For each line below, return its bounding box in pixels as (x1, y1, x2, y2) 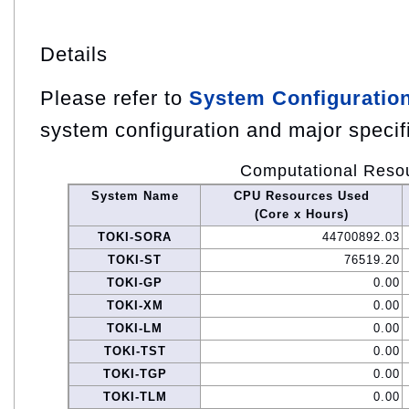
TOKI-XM (106, 299, 163, 313)
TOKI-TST (103, 344, 166, 359)
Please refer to (40, 87, 189, 110)
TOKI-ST (108, 253, 162, 267)
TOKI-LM (107, 321, 163, 336)
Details (40, 43, 108, 67)
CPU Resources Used (233, 189, 370, 204)
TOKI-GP (107, 276, 163, 290)
